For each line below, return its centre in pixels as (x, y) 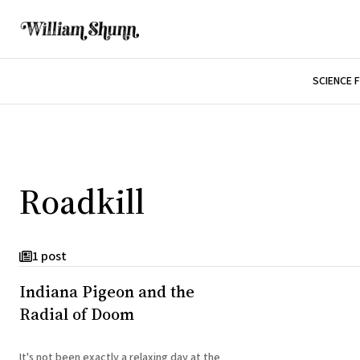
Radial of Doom (77, 314)
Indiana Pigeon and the (107, 291)
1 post (49, 257)
